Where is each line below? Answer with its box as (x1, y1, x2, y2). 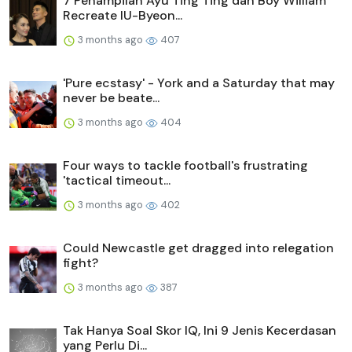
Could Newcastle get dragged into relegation (63, 240, 334, 257)
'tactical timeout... (63, 172, 170, 189)
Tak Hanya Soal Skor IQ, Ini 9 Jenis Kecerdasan (63, 322, 336, 339)
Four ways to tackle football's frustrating (63, 157, 308, 174)
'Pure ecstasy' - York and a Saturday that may (63, 75, 335, 92)
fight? (63, 255, 98, 272)
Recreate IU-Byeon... (63, 7, 182, 24)
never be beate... (63, 90, 159, 107)
